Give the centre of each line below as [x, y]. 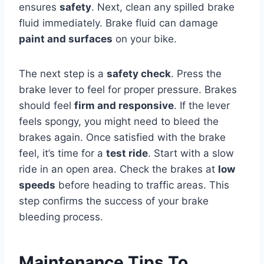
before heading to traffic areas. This [142, 185]
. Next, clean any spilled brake [163, 7]
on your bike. [145, 39]
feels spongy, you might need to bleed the [119, 121]
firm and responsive [124, 105]
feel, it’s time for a [62, 153]
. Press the [196, 74]
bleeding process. [61, 217]
